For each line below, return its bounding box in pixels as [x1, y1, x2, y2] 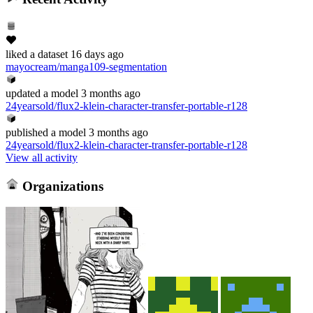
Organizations [18, 178, 103, 194]
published [6, 126, 48, 138]
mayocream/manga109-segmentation [6, 60, 167, 73]
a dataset [27, 48, 68, 60]
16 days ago [71, 48, 124, 60]
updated [6, 87, 41, 99]
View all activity [6, 151, 78, 163]
